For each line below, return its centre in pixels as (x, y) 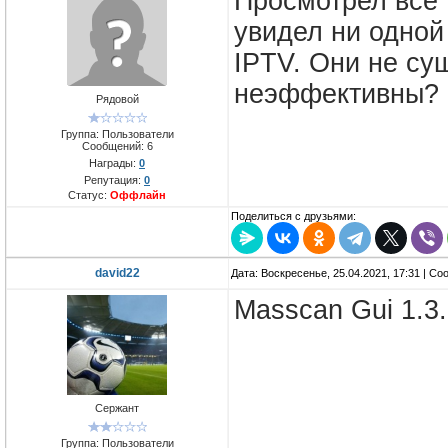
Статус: (89, 194)
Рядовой (117, 99)
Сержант (117, 408)
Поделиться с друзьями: (293, 216)
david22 (117, 273)
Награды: (114, 162)
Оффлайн (138, 194)
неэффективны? (336, 94)
